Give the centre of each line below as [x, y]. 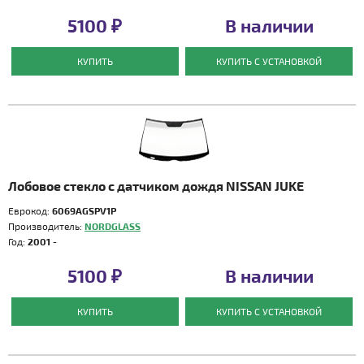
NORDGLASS [113, 226]
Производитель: [46, 226]
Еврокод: [30, 210]
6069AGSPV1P [84, 210]
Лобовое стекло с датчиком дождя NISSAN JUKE [156, 186]
